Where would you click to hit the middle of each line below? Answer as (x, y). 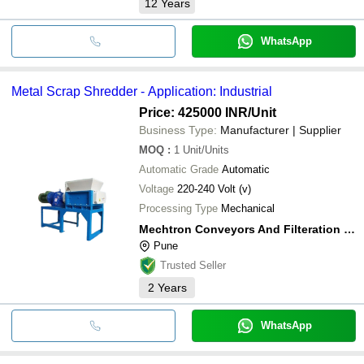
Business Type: (178, 130)
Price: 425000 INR (193, 112)
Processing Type (178, 208)
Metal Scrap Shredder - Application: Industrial (142, 91)
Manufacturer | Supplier (281, 130)
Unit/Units (206, 149)
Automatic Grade (179, 169)
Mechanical (248, 208)
